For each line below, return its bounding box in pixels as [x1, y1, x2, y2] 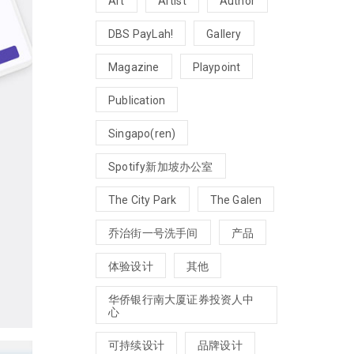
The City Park [108, 193, 177, 206]
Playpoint [192, 60, 241, 73]
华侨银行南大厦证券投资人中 [108, 292, 254, 306]
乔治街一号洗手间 [108, 226, 198, 239]
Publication [108, 93, 166, 107]
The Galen [209, 193, 262, 206]
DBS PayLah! [108, 27, 174, 40]
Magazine [108, 60, 160, 73]
